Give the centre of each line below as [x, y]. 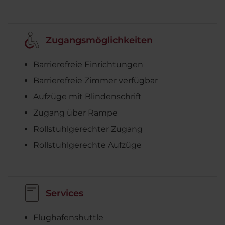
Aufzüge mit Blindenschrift [87, 97]
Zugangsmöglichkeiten [99, 40]
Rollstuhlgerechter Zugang [88, 129]
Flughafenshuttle [68, 218]
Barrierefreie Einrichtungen [88, 65]
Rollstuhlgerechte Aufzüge [87, 145]
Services [65, 193]
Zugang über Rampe [75, 113]
